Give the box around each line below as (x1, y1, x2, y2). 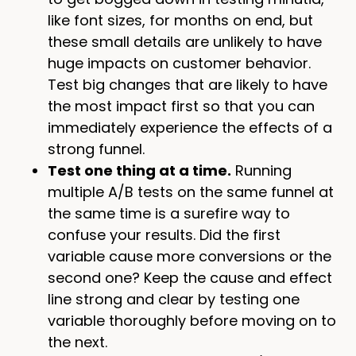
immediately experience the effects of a (48, 118, 332, 138)
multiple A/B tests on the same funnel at (48, 182, 334, 203)
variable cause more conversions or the (48, 246, 331, 267)
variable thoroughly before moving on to (48, 311, 336, 331)
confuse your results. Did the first (48, 225, 281, 246)
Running (231, 161, 292, 181)
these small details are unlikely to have (48, 32, 322, 52)
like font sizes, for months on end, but (48, 10, 313, 31)
